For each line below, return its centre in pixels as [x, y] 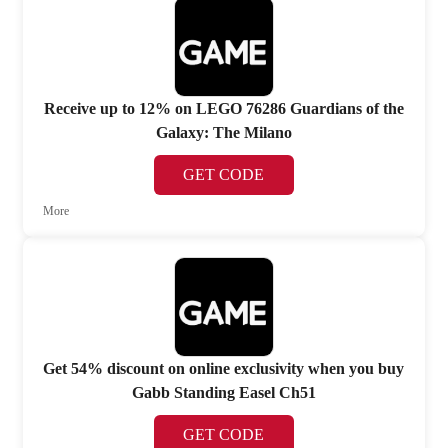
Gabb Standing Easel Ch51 [223, 393]
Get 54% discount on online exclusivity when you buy [224, 369]
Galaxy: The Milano [223, 132]
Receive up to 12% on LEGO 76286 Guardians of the [223, 108]
